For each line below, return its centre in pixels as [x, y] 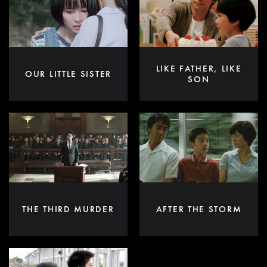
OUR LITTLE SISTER [68, 74]
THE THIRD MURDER [68, 209]
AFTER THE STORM [199, 209]
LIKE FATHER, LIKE [199, 68]
